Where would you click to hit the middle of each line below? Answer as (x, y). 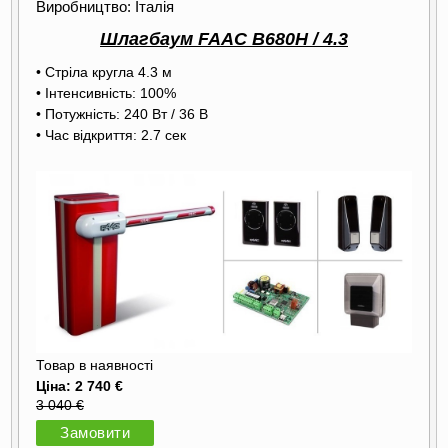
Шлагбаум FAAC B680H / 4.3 (224, 38)
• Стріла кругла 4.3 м (104, 71)
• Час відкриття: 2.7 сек (111, 134)
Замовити (95, 433)
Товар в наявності (94, 365)
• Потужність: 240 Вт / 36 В (122, 113)
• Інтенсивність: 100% (106, 92)
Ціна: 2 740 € (79, 386)
